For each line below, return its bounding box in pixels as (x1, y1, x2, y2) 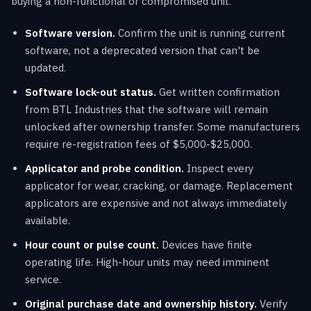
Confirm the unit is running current (115, 26, 285, 40)
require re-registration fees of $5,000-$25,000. (25, 137, 252, 151)
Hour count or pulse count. (25, 237, 159, 251)
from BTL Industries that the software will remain (25, 102, 268, 116)
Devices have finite (159, 237, 252, 251)
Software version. (25, 26, 115, 40)
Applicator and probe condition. (25, 161, 184, 175)
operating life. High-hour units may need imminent (25, 255, 269, 269)
